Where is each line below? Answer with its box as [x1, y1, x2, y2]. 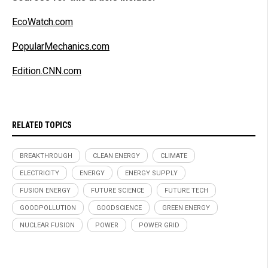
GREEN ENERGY [162, 203, 210, 212]
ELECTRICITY [20, 169, 59, 177]
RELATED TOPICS [12, 120, 72, 130]
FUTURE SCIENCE [91, 186, 144, 194]
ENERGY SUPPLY [125, 169, 178, 177]
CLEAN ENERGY [93, 151, 140, 160]
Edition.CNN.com [12, 65, 81, 77]
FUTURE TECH [165, 186, 208, 194]
